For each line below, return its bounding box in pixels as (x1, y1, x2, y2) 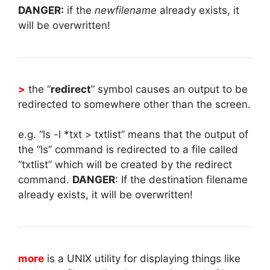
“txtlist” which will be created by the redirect (18, 159, 232, 171)
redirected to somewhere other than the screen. (18, 98, 251, 110)
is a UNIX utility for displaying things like (44, 253, 240, 265)
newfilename (95, 4, 157, 16)
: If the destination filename (115, 174, 248, 186)
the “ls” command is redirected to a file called (18, 143, 238, 156)
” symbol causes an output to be (91, 83, 248, 95)
